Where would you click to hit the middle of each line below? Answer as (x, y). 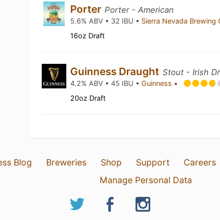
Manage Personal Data (146, 180)
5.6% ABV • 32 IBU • (106, 21)
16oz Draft (88, 36)
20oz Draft (88, 98)
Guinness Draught (116, 71)
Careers (200, 162)
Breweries (66, 162)
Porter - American (139, 10)
